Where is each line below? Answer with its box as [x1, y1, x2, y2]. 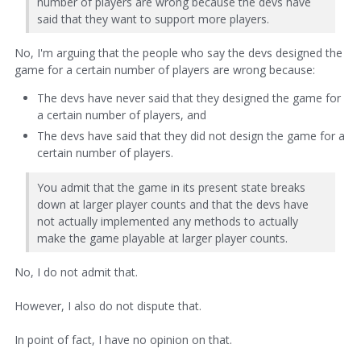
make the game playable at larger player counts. [37, 230, 288, 246]
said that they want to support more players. [37, 10, 269, 27]
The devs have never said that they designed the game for [37, 90, 341, 106]
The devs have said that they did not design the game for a [37, 128, 345, 144]
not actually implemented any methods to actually [37, 213, 298, 229]
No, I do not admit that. [15, 264, 138, 280]
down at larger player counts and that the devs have [37, 196, 309, 212]
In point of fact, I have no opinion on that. [15, 332, 232, 348]
